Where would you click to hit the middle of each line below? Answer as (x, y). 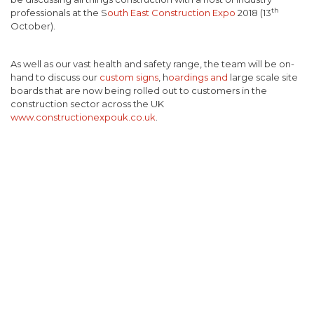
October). (33, 26)
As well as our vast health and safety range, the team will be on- (152, 63)
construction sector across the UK (87, 103)
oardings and (199, 77)
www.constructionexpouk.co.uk (83, 117)
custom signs (129, 77)
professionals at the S (59, 12)
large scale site (264, 77)
